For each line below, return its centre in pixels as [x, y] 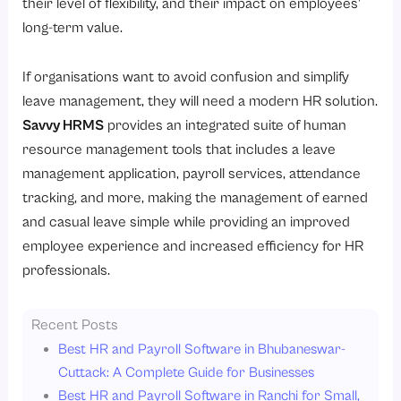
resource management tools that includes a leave [179, 150]
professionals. [67, 271]
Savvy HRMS [64, 126]
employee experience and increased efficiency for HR [193, 247]
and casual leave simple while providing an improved [187, 223]
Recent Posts [75, 325]
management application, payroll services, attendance [192, 175]
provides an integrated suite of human [226, 126]
